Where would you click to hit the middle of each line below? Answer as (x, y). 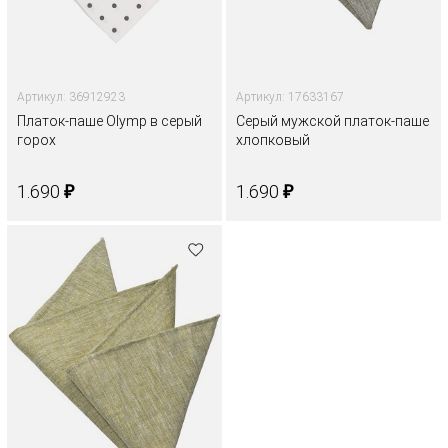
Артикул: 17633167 (290, 96)
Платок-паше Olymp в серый (109, 120)
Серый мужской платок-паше (332, 120)
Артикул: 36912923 (71, 96)
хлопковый (273, 139)
